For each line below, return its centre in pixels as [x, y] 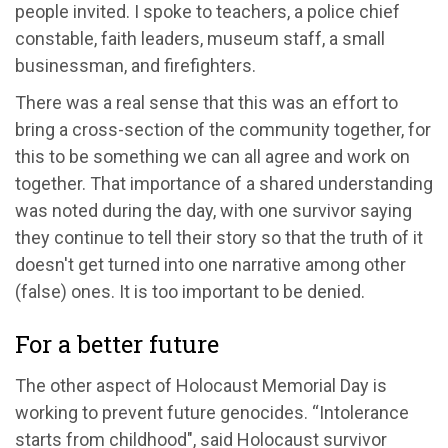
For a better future [117, 343]
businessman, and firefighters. [135, 65]
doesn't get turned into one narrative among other [210, 264]
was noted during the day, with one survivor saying [213, 210]
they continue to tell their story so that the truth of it [219, 237]
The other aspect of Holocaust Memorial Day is [201, 385]
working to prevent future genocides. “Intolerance [212, 412]
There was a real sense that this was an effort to [206, 102]
